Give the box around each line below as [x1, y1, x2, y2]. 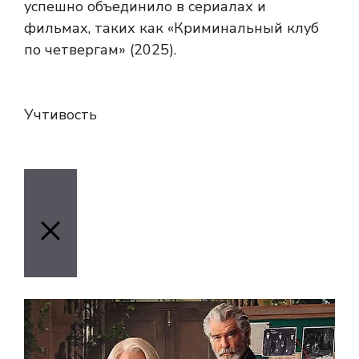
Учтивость [24, 104, 97, 124]
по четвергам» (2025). [24, 39, 176, 59]
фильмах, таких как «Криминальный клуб [24, 18, 319, 38]
